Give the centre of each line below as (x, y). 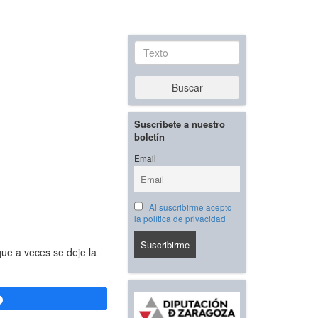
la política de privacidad (180, 219)
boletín (149, 137)
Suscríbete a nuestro (180, 124)
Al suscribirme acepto (190, 208)
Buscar (187, 88)
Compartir (35, 300)
